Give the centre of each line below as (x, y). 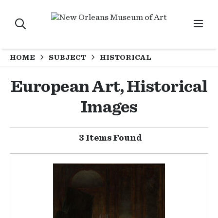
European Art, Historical (109, 87)
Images (109, 107)
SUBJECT (67, 57)
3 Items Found (110, 138)
